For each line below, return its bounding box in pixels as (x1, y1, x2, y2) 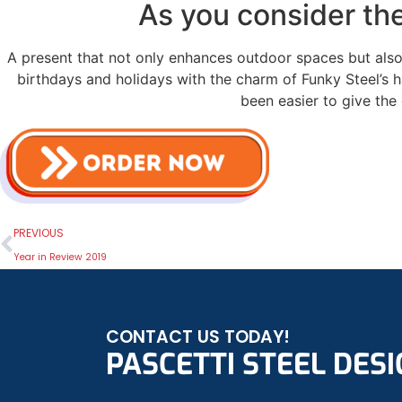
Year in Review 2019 (13, 250, 107, 265)
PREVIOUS (13, 225, 64, 241)
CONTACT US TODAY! (106, 325, 290, 350)
